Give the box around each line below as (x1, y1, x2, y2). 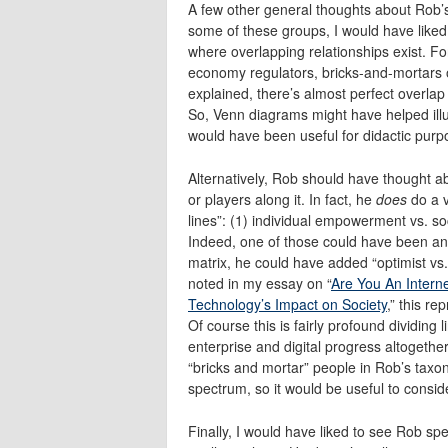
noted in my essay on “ (188, 272, 331, 293)
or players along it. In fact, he (188, 188, 376, 209)
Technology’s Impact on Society (188, 293, 387, 314)
